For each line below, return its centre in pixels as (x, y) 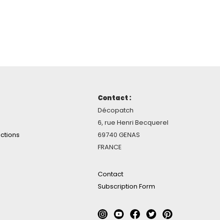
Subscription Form (126, 187)
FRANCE (110, 147)
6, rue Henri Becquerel (133, 123)
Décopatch (116, 110)
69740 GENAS (119, 135)
